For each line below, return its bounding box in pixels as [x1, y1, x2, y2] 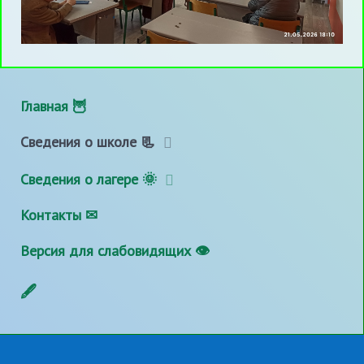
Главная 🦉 [20, 96, 87, 115]
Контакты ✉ [20, 206, 97, 225]
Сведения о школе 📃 [20, 132, 155, 152]
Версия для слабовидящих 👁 [20, 241, 210, 261]
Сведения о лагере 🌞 [20, 169, 157, 188]
